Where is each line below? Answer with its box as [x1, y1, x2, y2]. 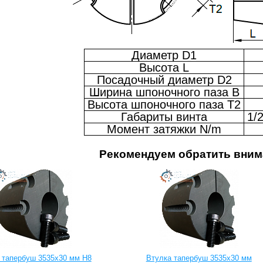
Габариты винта [121, 110, 208, 124]
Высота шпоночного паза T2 [87, 98, 241, 112]
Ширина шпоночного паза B [89, 86, 240, 99]
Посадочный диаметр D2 [96, 73, 232, 87]
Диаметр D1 [131, 49, 197, 62]
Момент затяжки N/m [107, 123, 222, 136]
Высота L [139, 61, 190, 75]
